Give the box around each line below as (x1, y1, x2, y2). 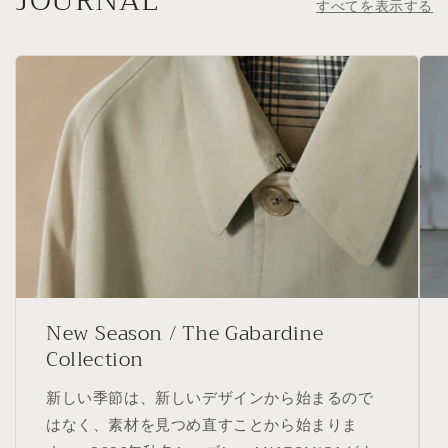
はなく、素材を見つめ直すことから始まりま (46, 417, 358, 435)
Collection (46, 342, 144, 378)
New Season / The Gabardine (46, 316, 324, 352)
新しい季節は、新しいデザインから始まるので (46, 390, 374, 408)
